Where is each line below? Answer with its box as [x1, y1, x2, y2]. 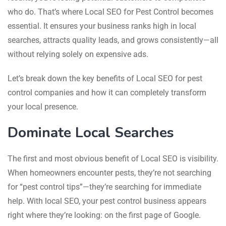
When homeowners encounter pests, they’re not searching [8, 167, 211, 178]
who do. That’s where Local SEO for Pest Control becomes [8, 7, 213, 17]
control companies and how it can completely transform [8, 87, 206, 97]
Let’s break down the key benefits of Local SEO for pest [8, 73, 202, 83]
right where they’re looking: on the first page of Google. [8, 210, 201, 220]
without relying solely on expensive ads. [8, 49, 148, 59]
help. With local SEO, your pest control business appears [8, 196, 206, 206]
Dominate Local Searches [8, 123, 174, 142]
